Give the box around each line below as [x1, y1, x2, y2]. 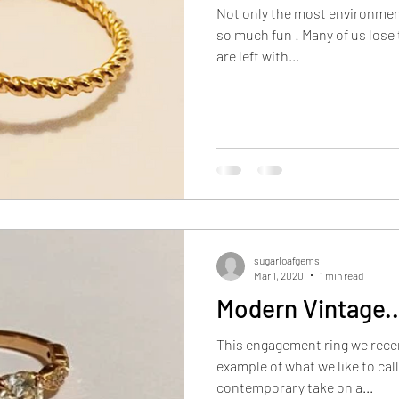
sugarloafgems [254, 254, 320, 266]
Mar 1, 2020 [254, 268, 304, 281]
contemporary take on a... [216, 379, 373, 395]
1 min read [320, 268, 363, 281]
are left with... [216, 46, 299, 64]
